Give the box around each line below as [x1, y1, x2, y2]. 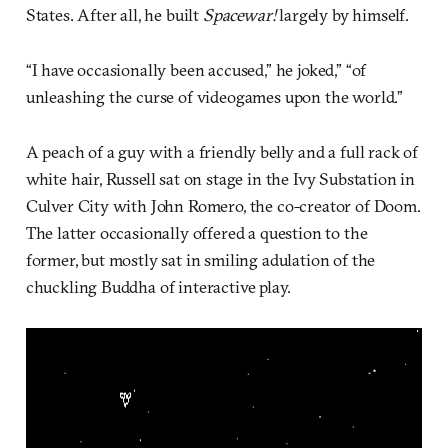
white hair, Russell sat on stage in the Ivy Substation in [25, 168, 416, 190]
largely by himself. [275, 4, 410, 26]
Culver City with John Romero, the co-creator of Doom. [25, 195, 421, 217]
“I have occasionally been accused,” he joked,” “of [25, 59, 367, 81]
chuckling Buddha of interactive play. [25, 276, 291, 298]
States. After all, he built [25, 4, 203, 26]
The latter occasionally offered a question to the [25, 222, 368, 244]
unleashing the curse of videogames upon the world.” [25, 86, 404, 108]
